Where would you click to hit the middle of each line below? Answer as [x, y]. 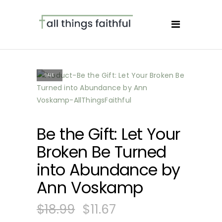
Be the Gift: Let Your [109, 134]
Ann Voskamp [90, 188]
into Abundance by [109, 170]
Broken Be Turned [102, 152]
